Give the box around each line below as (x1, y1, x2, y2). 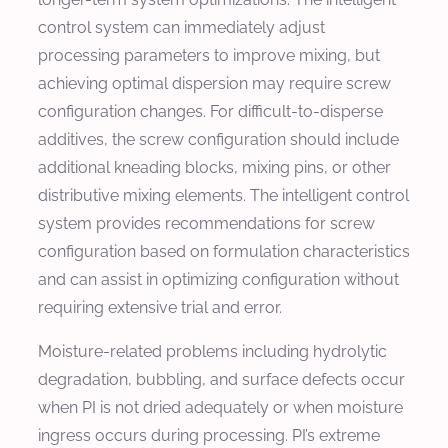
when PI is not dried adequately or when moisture (38, 397, 403, 417)
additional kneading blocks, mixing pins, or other (38, 157, 391, 177)
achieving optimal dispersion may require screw (38, 73, 391, 93)
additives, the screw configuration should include (38, 129, 399, 149)
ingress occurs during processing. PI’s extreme (38, 425, 380, 445)
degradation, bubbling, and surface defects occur (38, 369, 405, 389)
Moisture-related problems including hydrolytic (38, 341, 387, 361)
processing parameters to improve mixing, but (38, 45, 380, 65)
